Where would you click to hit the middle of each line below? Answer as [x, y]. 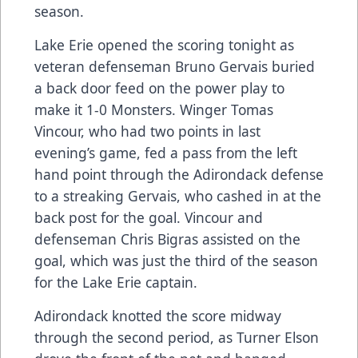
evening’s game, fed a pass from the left [166, 152]
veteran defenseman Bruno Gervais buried [175, 66]
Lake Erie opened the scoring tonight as [164, 44]
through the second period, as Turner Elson [177, 337]
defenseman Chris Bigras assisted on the [167, 239]
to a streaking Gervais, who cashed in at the [178, 195]
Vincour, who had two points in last [147, 131]
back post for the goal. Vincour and [149, 217]
